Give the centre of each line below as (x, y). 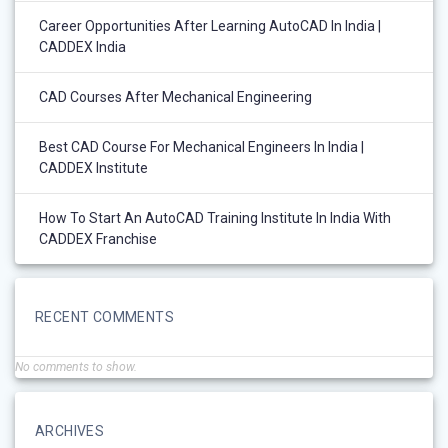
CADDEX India (82, 46)
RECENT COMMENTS (104, 316)
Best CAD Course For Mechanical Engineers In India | (201, 146)
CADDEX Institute (93, 167)
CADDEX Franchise (98, 238)
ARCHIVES (70, 430)
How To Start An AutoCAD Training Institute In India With (215, 217)
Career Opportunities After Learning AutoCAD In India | (210, 25)
